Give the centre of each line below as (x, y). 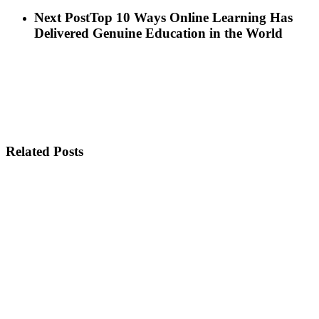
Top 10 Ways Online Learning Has (191, 17)
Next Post (62, 17)
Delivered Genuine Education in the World (158, 33)
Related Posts (45, 152)
